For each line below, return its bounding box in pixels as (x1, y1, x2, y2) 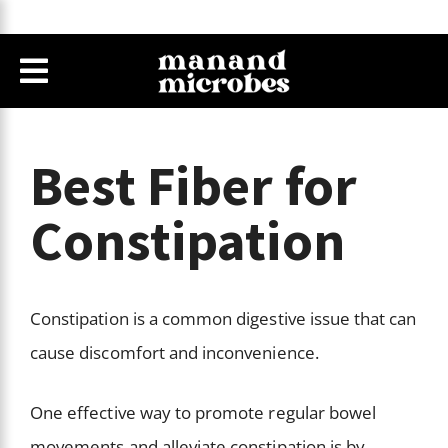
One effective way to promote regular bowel (30, 400, 377, 424)
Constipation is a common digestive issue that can (30, 307, 417, 331)
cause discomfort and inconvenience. (30, 341, 323, 365)
